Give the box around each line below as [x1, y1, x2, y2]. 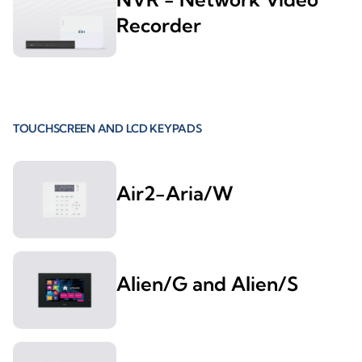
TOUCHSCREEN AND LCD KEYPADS [13, 121, 202, 137]
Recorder [116, 13, 201, 38]
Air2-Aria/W [116, 181, 234, 206]
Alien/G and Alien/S [116, 271, 298, 297]
